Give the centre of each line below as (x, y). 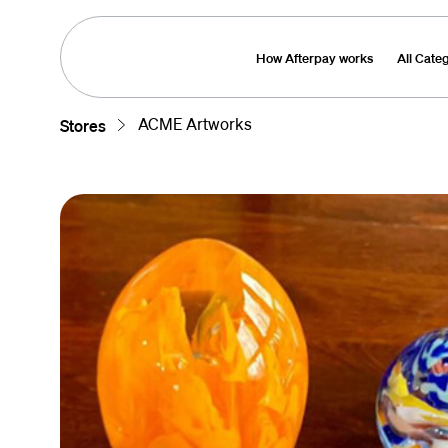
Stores (83, 125)
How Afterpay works (314, 57)
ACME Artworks (195, 123)
